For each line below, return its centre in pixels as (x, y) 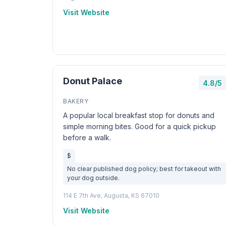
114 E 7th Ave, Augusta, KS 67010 (111, 195)
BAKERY (76, 101)
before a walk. (87, 137)
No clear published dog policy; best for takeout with (144, 169)
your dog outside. (93, 178)
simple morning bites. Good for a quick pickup (139, 126)
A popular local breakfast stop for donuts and (139, 115)
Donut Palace (93, 81)
